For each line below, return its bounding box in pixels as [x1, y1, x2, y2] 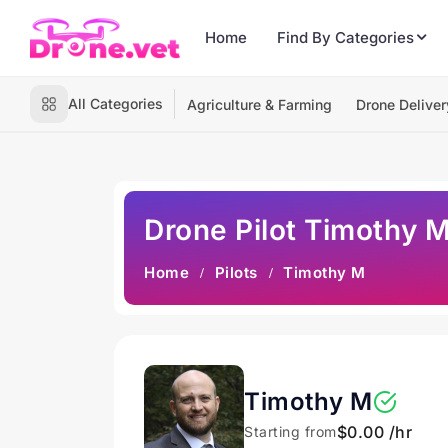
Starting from [244, 423, 337, 440]
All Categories [68, 95, 163, 112]
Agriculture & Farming [187, 96, 332, 113]
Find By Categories [277, 28, 414, 47]
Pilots [214, 263, 258, 282]
